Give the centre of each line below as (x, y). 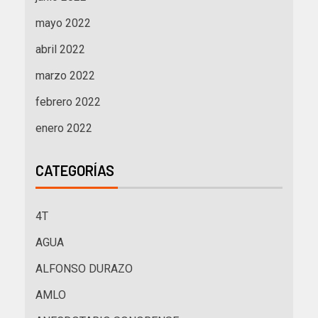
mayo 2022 (63, 23)
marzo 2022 (65, 76)
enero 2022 (64, 128)
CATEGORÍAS (75, 171)
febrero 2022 (68, 102)
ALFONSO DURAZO (84, 269)
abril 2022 (60, 50)
